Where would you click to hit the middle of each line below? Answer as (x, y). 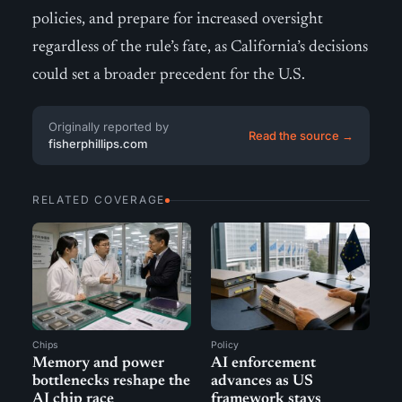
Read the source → (301, 135)
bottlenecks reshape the (111, 382)
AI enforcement (263, 364)
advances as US (262, 382)
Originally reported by (109, 127)
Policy (225, 345)
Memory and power (98, 364)
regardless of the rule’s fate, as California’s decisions (200, 48)
